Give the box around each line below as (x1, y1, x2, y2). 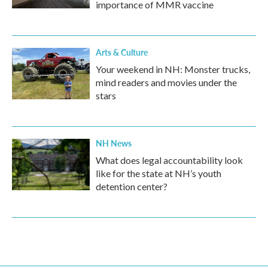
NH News (96, 137, 132, 149)
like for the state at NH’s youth (96, 167, 221, 179)
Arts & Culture (96, 46, 148, 58)
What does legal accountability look (96, 154, 243, 166)
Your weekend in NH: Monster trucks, (96, 63, 250, 75)
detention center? (96, 181, 167, 192)
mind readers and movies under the (96, 77, 237, 88)
